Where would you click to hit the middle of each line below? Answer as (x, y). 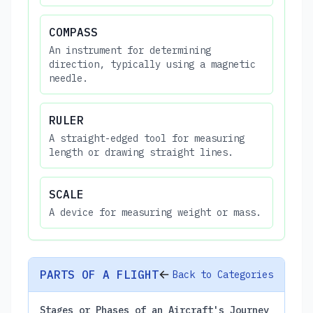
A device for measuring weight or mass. (155, 212)
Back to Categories (223, 274)
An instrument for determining (130, 50)
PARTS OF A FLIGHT (99, 274)
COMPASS (73, 32)
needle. (68, 78)
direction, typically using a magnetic (152, 64)
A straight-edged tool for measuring (147, 138)
